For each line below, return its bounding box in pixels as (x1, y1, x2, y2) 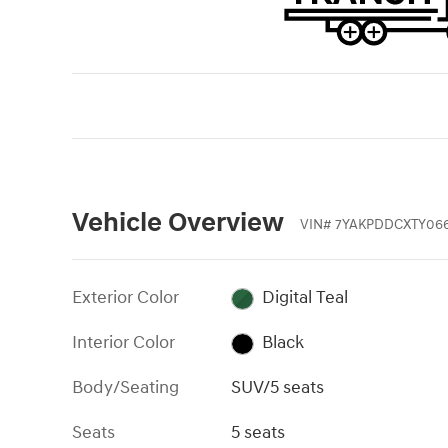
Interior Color (72, 331, 175, 355)
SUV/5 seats (231, 376, 325, 400)
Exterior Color (72, 286, 179, 310)
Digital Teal (261, 286, 348, 310)
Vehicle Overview (72, 205, 284, 240)
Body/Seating (72, 376, 179, 400)
